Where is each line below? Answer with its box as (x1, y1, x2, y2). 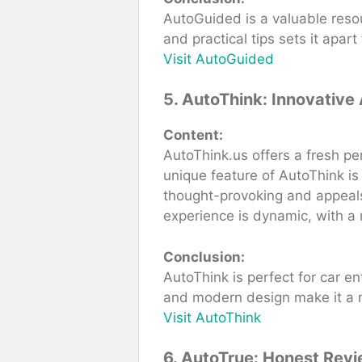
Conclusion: (163, 248, 245, 265)
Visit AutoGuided (163, 50, 274, 67)
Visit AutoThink (163, 309, 261, 326)
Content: (163, 127, 223, 144)
